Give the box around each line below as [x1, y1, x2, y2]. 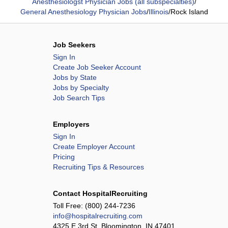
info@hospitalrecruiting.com [53, 212, 142, 220]
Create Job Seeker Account [53, 63, 141, 71]
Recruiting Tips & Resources [53, 163, 144, 171]
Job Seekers [53, 41, 96, 49]
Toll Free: [53, 202, 85, 210]
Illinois [148, 8, 168, 16]
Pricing [53, 153, 75, 161]
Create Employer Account [53, 142, 135, 151]
